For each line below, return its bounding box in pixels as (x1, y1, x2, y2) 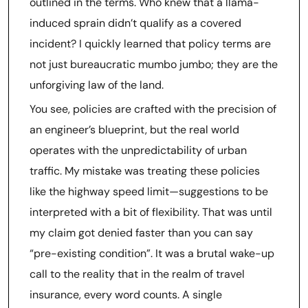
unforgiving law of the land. (30, 78, 164, 92)
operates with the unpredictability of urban (30, 143, 247, 157)
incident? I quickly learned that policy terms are (30, 36, 271, 51)
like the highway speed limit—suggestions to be (30, 184, 268, 199)
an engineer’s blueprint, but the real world (30, 122, 239, 137)
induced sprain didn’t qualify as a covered (30, 16, 241, 30)
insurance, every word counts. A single (30, 287, 222, 302)
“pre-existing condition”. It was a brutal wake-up (30, 246, 274, 261)
